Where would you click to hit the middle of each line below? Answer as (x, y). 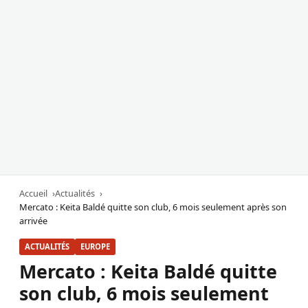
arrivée (33, 221)
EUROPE (95, 247)
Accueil (33, 194)
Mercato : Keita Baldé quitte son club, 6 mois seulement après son (153, 207)
